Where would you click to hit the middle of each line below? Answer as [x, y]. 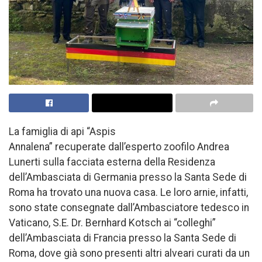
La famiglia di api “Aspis [62, 132]
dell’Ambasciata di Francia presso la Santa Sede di [123, 238]
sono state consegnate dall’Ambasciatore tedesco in [129, 208]
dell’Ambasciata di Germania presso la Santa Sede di [128, 177]
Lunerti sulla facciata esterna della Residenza [112, 162]
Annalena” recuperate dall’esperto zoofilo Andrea [119, 147]
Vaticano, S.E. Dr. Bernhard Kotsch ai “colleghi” [112, 223]
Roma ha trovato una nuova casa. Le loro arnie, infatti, [128, 193]
